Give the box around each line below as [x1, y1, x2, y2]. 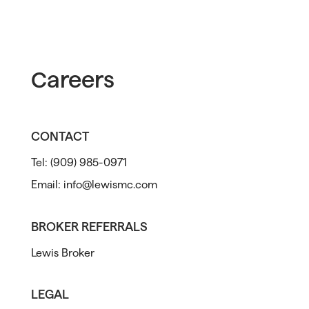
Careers [30, 68, 114, 92]
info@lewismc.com [63, 178, 157, 190]
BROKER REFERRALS [30, 219, 148, 233]
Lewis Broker [30, 246, 94, 259]
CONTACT [30, 129, 89, 143]
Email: [30, 178, 63, 190]
